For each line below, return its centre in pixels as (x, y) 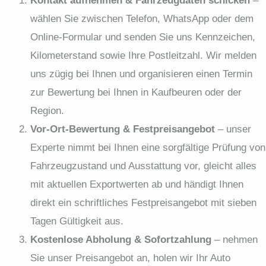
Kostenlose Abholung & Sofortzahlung (121, 239)
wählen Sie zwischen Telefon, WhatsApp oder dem (142, 18)
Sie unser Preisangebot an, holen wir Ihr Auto (130, 258)
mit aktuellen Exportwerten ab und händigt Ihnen (137, 184)
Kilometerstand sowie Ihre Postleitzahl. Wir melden (143, 55)
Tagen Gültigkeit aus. (77, 221)
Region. (47, 110)
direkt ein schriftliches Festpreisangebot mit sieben (143, 202)
